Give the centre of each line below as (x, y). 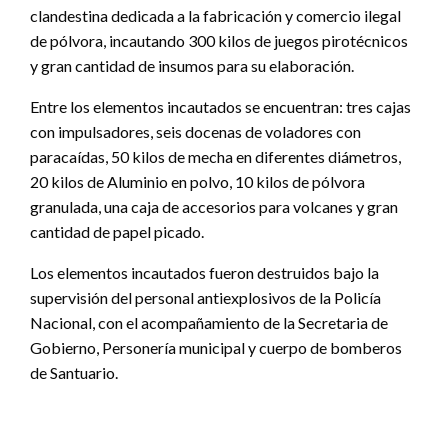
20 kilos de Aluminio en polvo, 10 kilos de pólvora (197, 181)
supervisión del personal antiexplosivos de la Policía (205, 297)
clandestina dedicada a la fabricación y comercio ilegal (215, 15)
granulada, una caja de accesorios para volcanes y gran (214, 206)
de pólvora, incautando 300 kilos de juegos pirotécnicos (219, 40)
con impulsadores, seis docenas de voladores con (195, 131)
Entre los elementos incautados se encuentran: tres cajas (220, 106)
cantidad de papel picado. (117, 231)
